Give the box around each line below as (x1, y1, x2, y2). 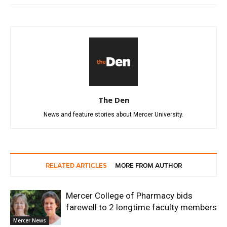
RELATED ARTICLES (45, 162, 107, 169)
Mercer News (13, 216, 46, 224)
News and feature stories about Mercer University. (44, 111, 183, 118)
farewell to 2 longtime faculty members (66, 202, 217, 212)
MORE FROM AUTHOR (115, 162, 182, 169)
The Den (98, 95, 129, 105)
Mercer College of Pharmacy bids (66, 191, 193, 201)
